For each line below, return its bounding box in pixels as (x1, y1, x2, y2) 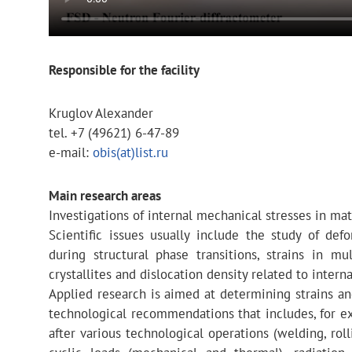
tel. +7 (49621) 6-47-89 (49, 123, 179, 142)
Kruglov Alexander (49, 104, 153, 123)
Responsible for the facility (49, 60, 200, 79)
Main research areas (49, 186, 161, 205)
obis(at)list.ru (93, 143, 168, 162)
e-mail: (49, 143, 93, 162)
